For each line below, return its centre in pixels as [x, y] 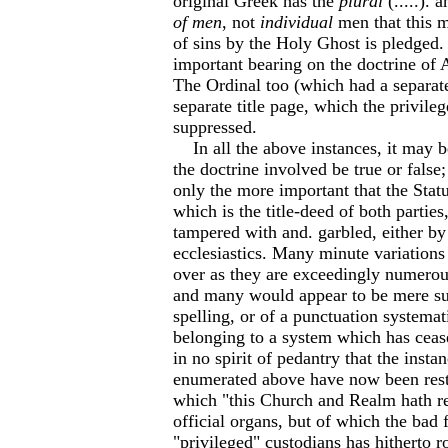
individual [296, 22]
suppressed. [215, 127]
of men [197, 22]
